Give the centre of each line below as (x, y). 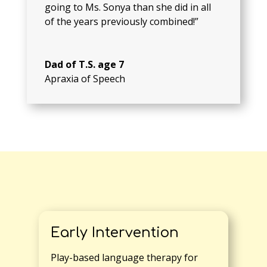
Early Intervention (114, 233)
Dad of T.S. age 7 (84, 65)
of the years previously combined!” (121, 22)
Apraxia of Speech (85, 79)
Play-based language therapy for (124, 258)
